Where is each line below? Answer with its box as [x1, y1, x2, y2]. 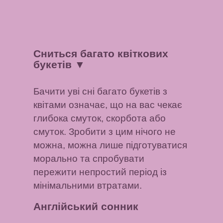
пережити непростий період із [33, 166, 167, 177]
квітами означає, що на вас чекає [33, 99, 183, 110]
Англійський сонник [33, 201, 139, 213]
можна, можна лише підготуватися [33, 139, 188, 150]
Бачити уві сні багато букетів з [33, 86, 168, 97]
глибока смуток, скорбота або [33, 112, 166, 123]
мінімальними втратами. [33, 180, 142, 191]
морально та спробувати [33, 153, 145, 164]
